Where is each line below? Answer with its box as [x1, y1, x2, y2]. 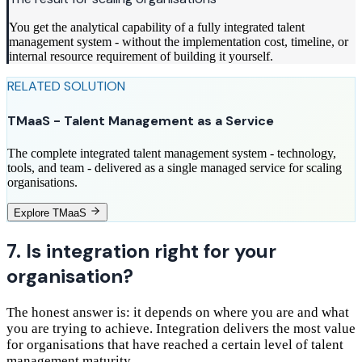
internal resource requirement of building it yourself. [9, 49, 273, 64]
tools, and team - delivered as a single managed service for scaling [7, 160, 342, 175]
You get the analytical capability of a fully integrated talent [9, 20, 305, 35]
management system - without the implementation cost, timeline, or [9, 35, 348, 49]
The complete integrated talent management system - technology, [7, 145, 336, 160]
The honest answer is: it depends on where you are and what [6, 304, 349, 320]
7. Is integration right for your [6, 238, 276, 263]
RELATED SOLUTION [7, 78, 125, 95]
